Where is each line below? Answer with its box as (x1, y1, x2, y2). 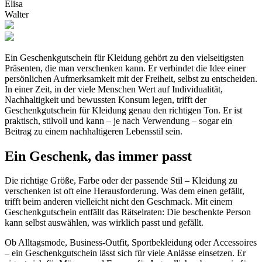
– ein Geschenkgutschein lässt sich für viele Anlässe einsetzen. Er (5, 248, 246, 258)
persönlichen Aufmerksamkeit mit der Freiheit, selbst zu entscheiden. (5, 73, 257, 84)
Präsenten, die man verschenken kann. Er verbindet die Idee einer (5, 63, 246, 73)
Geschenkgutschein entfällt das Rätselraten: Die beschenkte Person (5, 207, 251, 218)
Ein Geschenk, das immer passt (5, 148, 192, 164)
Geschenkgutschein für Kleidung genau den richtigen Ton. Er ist (5, 105, 242, 115)
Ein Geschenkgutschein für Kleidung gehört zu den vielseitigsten (5, 52, 244, 63)
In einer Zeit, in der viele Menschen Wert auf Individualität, (5, 84, 223, 94)
